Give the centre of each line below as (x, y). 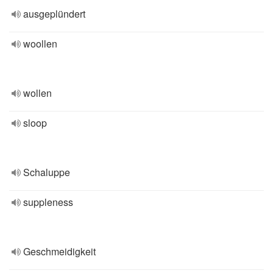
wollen (37, 93)
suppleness (48, 202)
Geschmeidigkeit (59, 251)
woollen (40, 44)
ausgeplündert (54, 14)
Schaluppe (47, 172)
